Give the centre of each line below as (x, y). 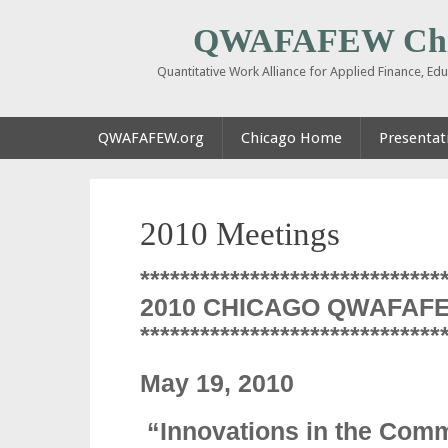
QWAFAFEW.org (151, 138)
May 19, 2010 (217, 383)
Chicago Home (291, 138)
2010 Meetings (240, 234)
